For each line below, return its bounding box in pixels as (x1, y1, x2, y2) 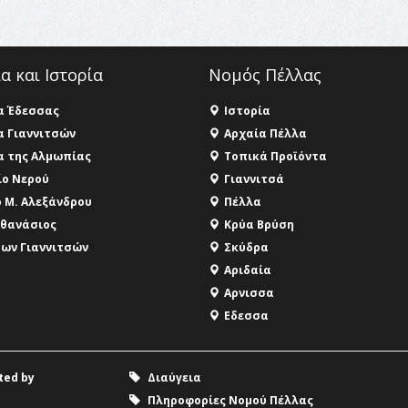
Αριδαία (224, 261, 271, 278)
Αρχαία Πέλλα (224, 125, 307, 141)
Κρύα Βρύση (224, 216, 294, 232)
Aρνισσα (224, 284, 274, 301)
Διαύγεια (147, 369, 201, 385)
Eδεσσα (224, 307, 269, 323)
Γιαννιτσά (224, 170, 284, 187)
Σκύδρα (224, 239, 269, 255)
